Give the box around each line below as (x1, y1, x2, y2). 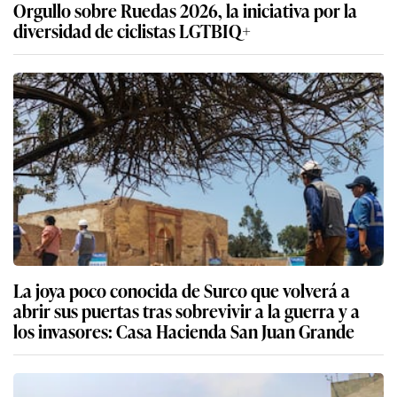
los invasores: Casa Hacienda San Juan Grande (13, 316, 354, 344)
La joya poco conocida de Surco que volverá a (13, 276, 350, 303)
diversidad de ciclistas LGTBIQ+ (13, 16, 251, 43)
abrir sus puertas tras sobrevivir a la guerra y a (13, 296, 360, 323)
